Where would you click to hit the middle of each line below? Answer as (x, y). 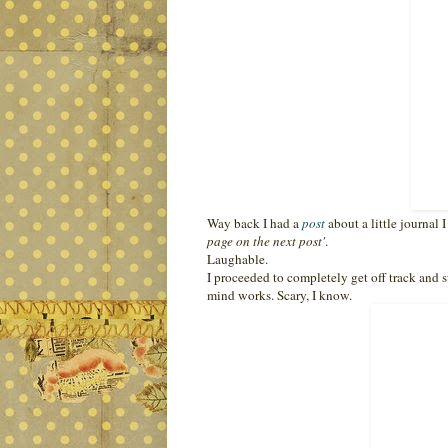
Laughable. (237, 258)
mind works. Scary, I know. (279, 294)
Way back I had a (253, 222)
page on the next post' (266, 240)
